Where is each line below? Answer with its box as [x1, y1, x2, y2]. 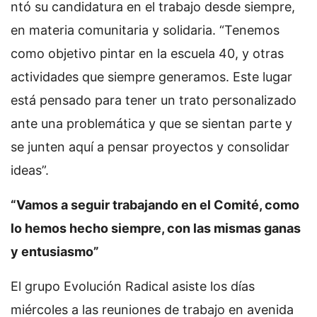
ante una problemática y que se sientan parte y [11, 116, 292, 131]
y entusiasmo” [11, 244, 99, 259]
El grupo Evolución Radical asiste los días [11, 279, 255, 294]
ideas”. [11, 163, 49, 178]
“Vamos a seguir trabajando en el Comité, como [11, 197, 299, 212]
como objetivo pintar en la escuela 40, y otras [11, 46, 284, 61]
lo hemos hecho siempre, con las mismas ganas [11, 221, 301, 236]
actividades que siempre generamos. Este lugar [11, 69, 292, 84]
